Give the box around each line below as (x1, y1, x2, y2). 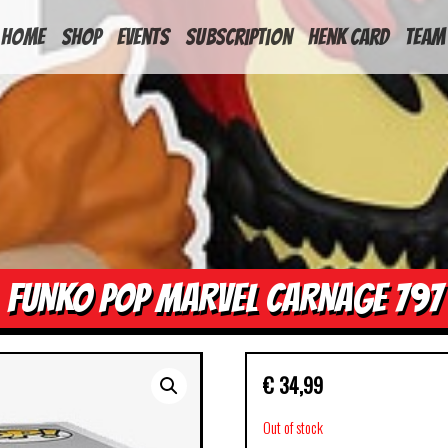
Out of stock (263, 416, 324, 438)
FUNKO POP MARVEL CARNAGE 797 (6, 276, 442, 319)
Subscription (185, 24, 292, 49)
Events (117, 24, 169, 49)
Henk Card (308, 24, 389, 49)
